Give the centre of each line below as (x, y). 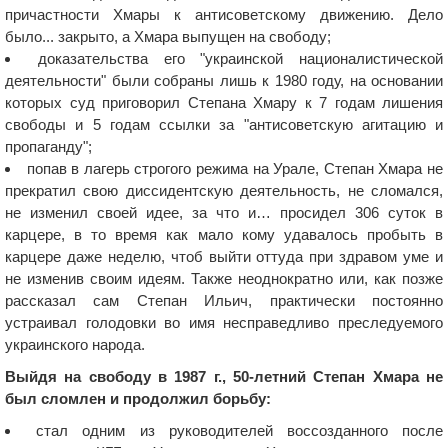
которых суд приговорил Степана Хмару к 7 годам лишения (224, 102)
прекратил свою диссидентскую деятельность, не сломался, (224, 190)
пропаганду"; (48, 146)
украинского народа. (75, 344)
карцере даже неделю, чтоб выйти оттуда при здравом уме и (224, 256)
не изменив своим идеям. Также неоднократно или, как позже (224, 278)
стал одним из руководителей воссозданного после (240, 430)
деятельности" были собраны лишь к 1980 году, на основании (224, 80)
